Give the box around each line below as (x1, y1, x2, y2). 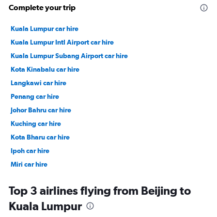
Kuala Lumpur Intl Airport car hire (11, 38, 114, 46)
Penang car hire (11, 93, 59, 101)
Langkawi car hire (11, 79, 66, 87)
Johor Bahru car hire (11, 106, 71, 114)
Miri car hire (11, 160, 47, 169)
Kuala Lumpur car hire (11, 25, 78, 33)
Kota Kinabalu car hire (11, 65, 79, 74)
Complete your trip (9, 3, 76, 12)
